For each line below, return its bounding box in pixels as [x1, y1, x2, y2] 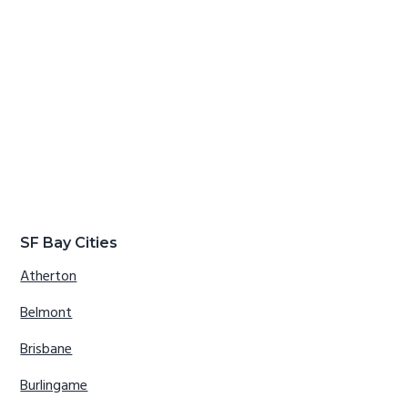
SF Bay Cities [20, 234, 118, 252]
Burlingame [20, 374, 88, 399]
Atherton [20, 265, 77, 290]
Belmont [20, 301, 73, 326]
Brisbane [20, 338, 73, 362]
